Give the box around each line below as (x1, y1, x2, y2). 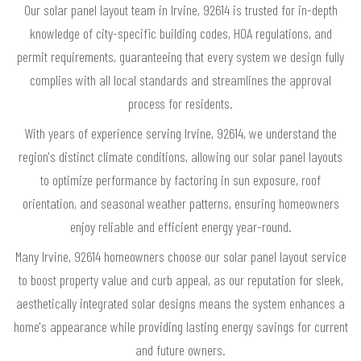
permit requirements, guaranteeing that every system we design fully (17, 47, 344, 65)
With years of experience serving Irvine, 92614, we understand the (24, 123, 337, 142)
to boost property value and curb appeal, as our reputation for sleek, (18, 270, 343, 288)
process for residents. (128, 93, 233, 112)
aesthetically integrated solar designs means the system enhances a (16, 293, 345, 312)
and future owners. (135, 340, 226, 359)
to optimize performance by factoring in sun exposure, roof (40, 170, 321, 189)
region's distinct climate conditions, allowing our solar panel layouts (19, 147, 342, 165)
